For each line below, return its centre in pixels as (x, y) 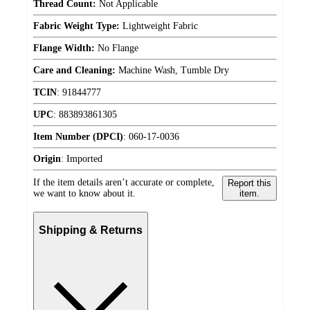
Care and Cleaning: (74, 70)
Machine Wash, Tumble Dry (172, 70)
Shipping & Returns (91, 230)
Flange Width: (64, 48)
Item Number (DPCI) (78, 136)
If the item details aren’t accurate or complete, (124, 182)
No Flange (117, 48)
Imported (84, 158)
